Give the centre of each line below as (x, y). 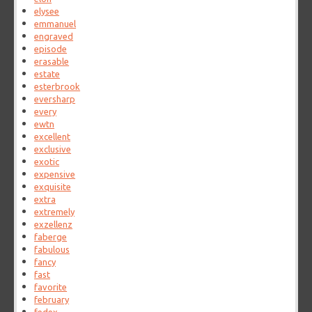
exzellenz (54, 225)
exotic (47, 162)
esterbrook (57, 87)
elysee (47, 11)
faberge (51, 237)
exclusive (53, 149)
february (52, 300)
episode (51, 49)
